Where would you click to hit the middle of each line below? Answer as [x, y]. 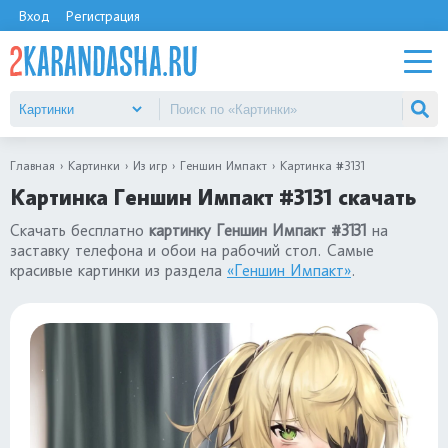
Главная [32, 165]
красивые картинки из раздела [118, 270]
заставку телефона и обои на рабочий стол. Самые [192, 250]
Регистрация [102, 15]
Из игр [150, 165]
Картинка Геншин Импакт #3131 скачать [213, 197]
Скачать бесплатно [79, 230]
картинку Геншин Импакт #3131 [258, 230]
